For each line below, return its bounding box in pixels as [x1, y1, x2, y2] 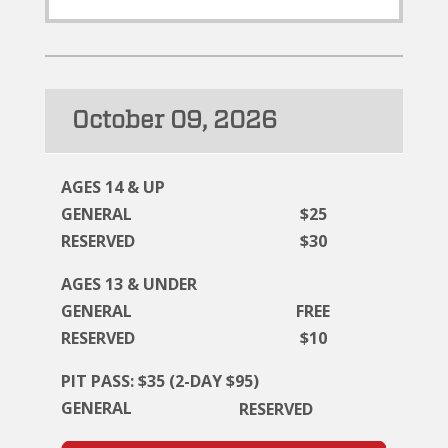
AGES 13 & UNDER [61, 272, 197, 295]
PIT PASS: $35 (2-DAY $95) [61, 369, 259, 392]
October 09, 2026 [72, 108, 277, 133]
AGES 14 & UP [61, 175, 165, 198]
